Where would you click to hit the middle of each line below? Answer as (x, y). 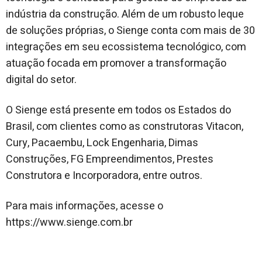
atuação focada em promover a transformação (116, 63)
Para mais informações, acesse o (85, 206)
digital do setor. (41, 80)
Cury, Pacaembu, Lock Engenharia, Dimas (102, 143)
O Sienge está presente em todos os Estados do (118, 110)
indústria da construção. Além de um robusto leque (125, 14)
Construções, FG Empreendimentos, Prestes (110, 159)
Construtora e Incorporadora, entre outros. (104, 175)
